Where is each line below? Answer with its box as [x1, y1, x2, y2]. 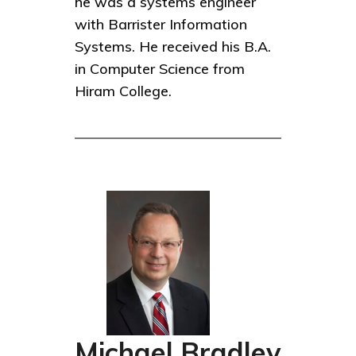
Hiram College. [75, 81, 172, 100]
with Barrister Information [75, 14, 247, 33]
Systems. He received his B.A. [75, 37, 271, 56]
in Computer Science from [75, 59, 245, 78]
